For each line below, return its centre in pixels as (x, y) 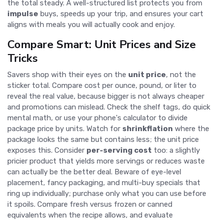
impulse (23, 14)
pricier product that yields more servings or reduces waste (106, 161)
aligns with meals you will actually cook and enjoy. (91, 25)
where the (191, 129)
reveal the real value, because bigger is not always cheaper (106, 96)
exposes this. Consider (47, 150)
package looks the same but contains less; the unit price (103, 139)
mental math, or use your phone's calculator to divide (97, 118)
